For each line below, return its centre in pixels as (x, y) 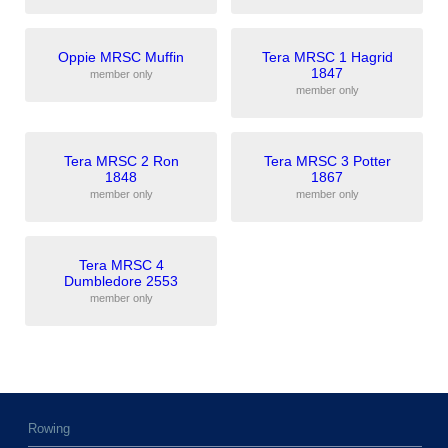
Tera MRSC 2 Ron (121, 161)
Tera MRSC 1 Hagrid (327, 57)
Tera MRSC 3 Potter (327, 161)
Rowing (49, 429)
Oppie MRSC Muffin (121, 57)
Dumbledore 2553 (121, 281)
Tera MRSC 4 (121, 265)
